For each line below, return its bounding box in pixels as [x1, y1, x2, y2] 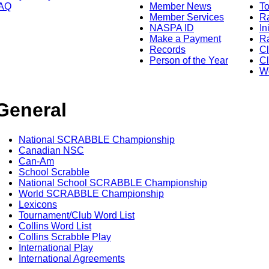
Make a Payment [150, 33, 221, 44]
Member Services [150, 11, 224, 22]
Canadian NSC [19, 145, 84, 156]
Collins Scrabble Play [19, 231, 111, 242]
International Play [19, 242, 93, 253]
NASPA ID [150, 22, 194, 33]
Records [150, 44, 186, 55]
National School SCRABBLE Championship [19, 177, 207, 188]
